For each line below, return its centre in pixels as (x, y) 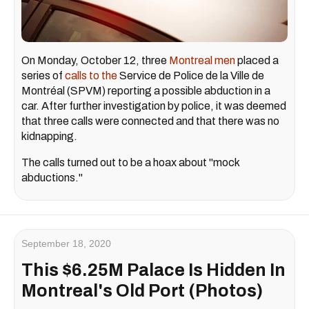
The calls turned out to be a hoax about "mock (130, 163)
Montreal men (202, 61)
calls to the (92, 76)
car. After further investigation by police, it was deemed (154, 106)
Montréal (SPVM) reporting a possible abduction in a (146, 91)
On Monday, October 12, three (95, 61)
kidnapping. (49, 137)
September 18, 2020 (66, 244)
